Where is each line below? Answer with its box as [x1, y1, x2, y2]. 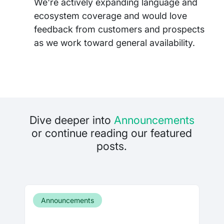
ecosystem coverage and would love [34, 10, 187, 21]
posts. [96, 139, 127, 153]
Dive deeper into [29, 113, 114, 127]
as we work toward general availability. [34, 37, 195, 48]
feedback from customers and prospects [34, 24, 204, 35]
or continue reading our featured [31, 126, 192, 140]
